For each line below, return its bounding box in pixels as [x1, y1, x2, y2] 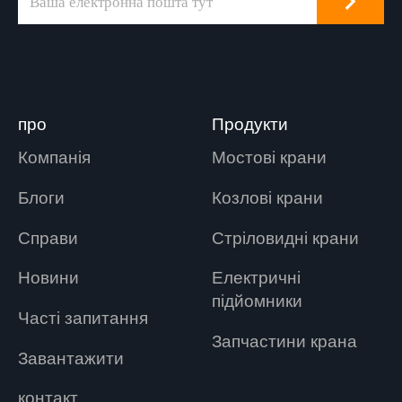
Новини [17, 266, 79, 292]
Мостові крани [212, 145, 328, 171]
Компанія [17, 145, 91, 171]
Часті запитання [17, 305, 148, 331]
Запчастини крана [212, 328, 358, 354]
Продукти [212, 111, 289, 137]
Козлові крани [212, 185, 324, 211]
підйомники [212, 289, 303, 315]
